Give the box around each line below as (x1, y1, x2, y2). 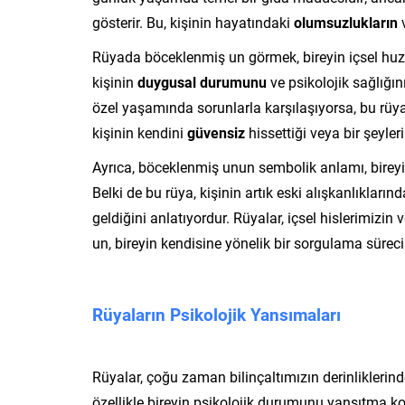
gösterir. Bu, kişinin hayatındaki (92, 12, 294, 32)
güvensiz (187, 122, 245, 142)
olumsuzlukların (294, 12, 398, 32)
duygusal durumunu (137, 71, 267, 91)
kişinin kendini (92, 122, 187, 142)
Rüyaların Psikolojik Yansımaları (92, 302, 341, 325)
